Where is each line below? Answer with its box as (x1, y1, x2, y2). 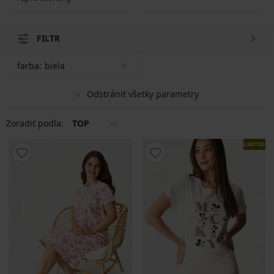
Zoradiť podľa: (6, 117, 66, 129)
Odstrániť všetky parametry (87, 87, 199, 100)
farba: (17, 60, 42, 72)
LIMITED (244, 141, 265, 147)
